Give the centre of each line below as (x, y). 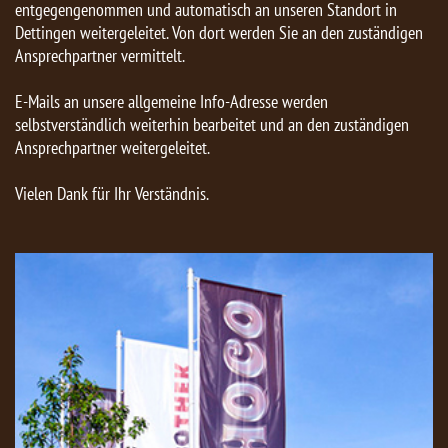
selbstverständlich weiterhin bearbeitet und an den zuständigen (212, 125)
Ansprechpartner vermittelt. (100, 56)
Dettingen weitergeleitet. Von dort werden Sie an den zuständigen (219, 33)
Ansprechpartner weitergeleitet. (112, 148)
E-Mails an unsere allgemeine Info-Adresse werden (171, 102)
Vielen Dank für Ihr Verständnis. (112, 194)
